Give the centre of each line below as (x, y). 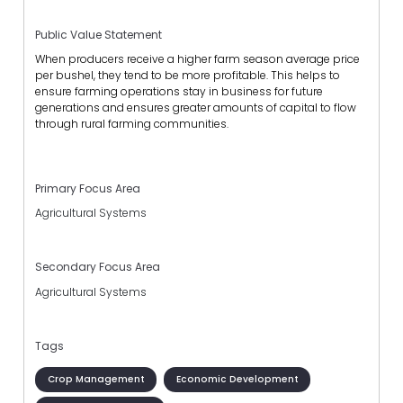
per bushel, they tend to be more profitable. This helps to (188, 75)
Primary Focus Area (88, 189)
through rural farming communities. (132, 123)
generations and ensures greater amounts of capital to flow (196, 107)
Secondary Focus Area (98, 267)
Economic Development (237, 379)
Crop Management (96, 379)
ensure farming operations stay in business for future (179, 91)
